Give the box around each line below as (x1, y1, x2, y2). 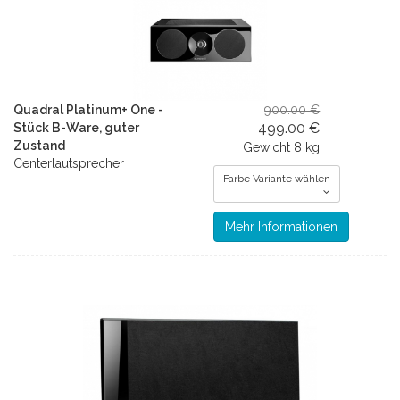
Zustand (13, 138, 65, 153)
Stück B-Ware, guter (13, 121, 139, 135)
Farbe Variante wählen (223, 172, 330, 185)
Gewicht (243, 140, 291, 154)
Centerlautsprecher (13, 156, 124, 171)
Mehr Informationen (225, 220, 337, 234)
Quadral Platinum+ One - (13, 103, 163, 117)
